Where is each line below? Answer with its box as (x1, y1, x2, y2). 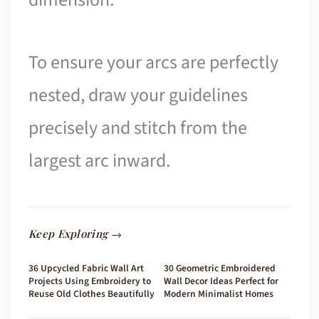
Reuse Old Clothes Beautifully (28, 287, 155, 301)
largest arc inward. (28, 147, 171, 174)
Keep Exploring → (28, 226, 122, 241)
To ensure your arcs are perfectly (28, 48, 279, 75)
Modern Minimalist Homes (164, 287, 273, 301)
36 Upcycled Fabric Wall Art (28, 261, 145, 276)
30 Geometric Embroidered (164, 261, 276, 276)
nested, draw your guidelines (28, 81, 249, 108)
